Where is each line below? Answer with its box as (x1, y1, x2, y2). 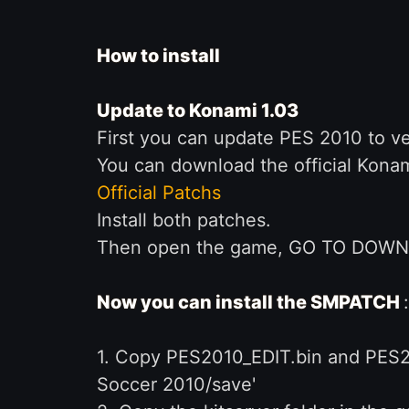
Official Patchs (96, 182, 221, 204)
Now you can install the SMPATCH (96, 291, 404, 313)
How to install (96, 45, 220, 67)
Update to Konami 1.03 (96, 100, 299, 121)
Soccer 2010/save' (96, 373, 256, 395)
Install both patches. (96, 209, 271, 231)
